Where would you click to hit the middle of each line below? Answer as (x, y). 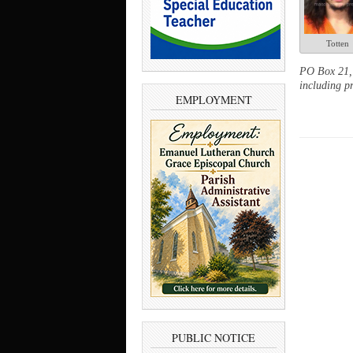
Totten (338, 43)
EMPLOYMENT (214, 99)
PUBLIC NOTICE (214, 338)
